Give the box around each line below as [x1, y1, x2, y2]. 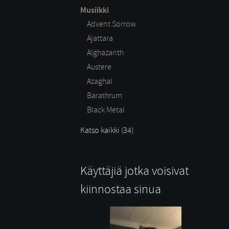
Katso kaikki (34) [80, 125, 133, 135]
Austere [87, 61, 111, 72]
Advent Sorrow [87, 18, 136, 29]
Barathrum [87, 90, 122, 101]
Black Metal [87, 104, 125, 115]
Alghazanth [87, 47, 124, 58]
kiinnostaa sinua [80, 181, 161, 197]
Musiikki [80, 5, 109, 16]
